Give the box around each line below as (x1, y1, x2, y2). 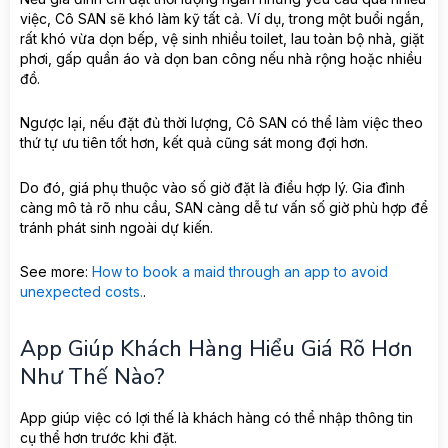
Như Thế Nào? (20, 362, 165, 393)
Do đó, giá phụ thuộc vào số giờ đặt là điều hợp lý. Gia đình (20, 178, 405, 196)
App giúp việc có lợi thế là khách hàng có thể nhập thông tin (20, 409, 413, 427)
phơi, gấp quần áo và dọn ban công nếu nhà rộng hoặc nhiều (20, 49, 422, 67)
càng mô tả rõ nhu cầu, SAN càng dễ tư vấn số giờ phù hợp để (20, 198, 428, 216)
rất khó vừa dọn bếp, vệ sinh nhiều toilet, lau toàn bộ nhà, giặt (20, 29, 424, 47)
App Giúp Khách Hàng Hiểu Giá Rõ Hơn (20, 334, 413, 365)
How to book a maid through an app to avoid (92, 263, 388, 281)
